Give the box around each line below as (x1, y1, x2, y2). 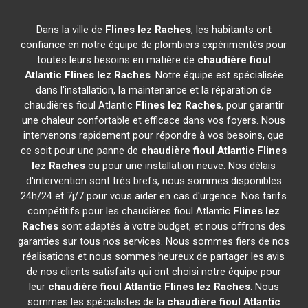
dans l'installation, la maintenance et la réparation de (36, 84, 272, 96)
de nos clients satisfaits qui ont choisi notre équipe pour (26, 265, 281, 278)
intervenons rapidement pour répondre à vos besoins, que (23, 129, 285, 142)
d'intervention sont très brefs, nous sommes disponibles (25, 175, 282, 187)
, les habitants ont (190, 23, 272, 36)
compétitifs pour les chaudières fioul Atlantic (27, 205, 234, 217)
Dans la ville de (36, 23, 105, 36)
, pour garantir (221, 99, 284, 111)
